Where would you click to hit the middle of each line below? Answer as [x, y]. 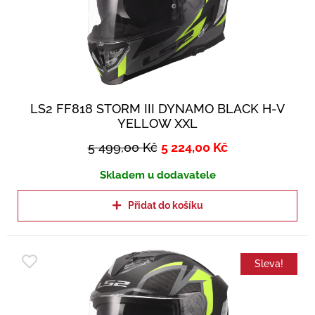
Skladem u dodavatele [157, 175]
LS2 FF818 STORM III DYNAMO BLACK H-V [157, 109]
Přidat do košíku [165, 206]
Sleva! [269, 264]
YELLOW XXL [157, 124]
